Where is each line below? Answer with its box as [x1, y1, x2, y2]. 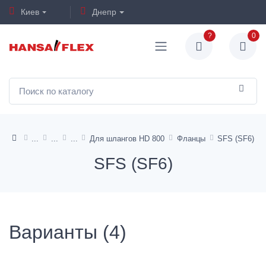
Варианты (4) [9, 221, 126, 243]
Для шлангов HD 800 [90, 134, 165, 143]
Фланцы [176, 134, 205, 143]
